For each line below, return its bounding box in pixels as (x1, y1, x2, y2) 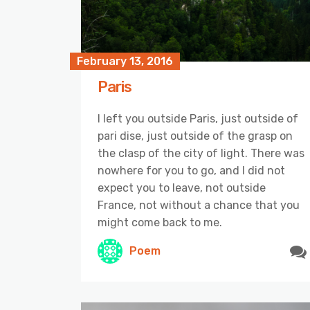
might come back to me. (98, 215, 222, 229)
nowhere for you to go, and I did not (98, 163, 285, 177)
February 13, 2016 (77, 54, 173, 68)
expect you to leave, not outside (98, 181, 266, 194)
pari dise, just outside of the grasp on (98, 129, 293, 143)
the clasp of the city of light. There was (98, 146, 304, 160)
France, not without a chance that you (98, 198, 300, 212)
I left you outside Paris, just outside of (98, 111, 298, 125)
